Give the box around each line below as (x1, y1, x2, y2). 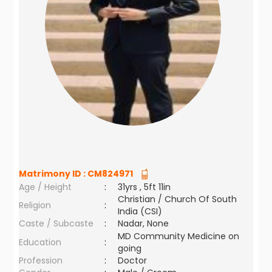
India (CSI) (118, 205, 163, 217)
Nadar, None (118, 217, 169, 229)
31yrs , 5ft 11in (118, 181, 171, 193)
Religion (19, 199, 52, 211)
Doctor (118, 254, 148, 267)
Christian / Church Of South (118, 193, 237, 205)
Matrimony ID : (19, 168, 88, 180)
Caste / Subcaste (19, 217, 94, 229)
